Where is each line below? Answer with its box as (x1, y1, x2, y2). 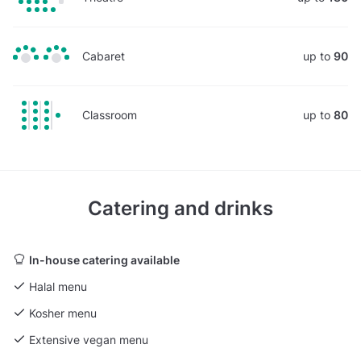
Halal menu (29, 279, 87, 293)
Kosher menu (29, 305, 97, 320)
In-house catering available (29, 252, 180, 267)
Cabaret (82, 48, 125, 63)
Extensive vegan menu (29, 332, 148, 346)
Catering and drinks (88, 196, 273, 220)
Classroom (82, 107, 137, 122)
